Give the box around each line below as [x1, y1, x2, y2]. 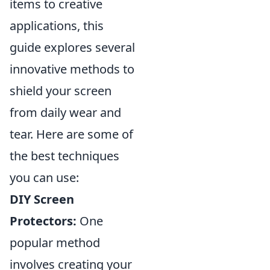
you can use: [10, 169, 79, 186]
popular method [10, 234, 100, 251]
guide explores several [10, 39, 135, 55]
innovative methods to [10, 60, 134, 77]
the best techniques [10, 147, 119, 164]
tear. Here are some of [10, 125, 133, 142]
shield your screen [10, 82, 111, 99]
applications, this [10, 17, 104, 34]
